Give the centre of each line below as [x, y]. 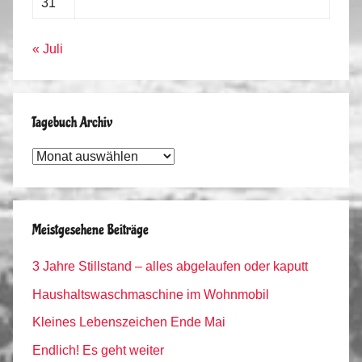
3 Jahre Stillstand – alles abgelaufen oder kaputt [170, 267]
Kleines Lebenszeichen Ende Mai [129, 322]
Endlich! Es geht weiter [98, 350]
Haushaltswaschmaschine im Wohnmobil [151, 294]
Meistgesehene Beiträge [90, 230]
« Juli [48, 49]
